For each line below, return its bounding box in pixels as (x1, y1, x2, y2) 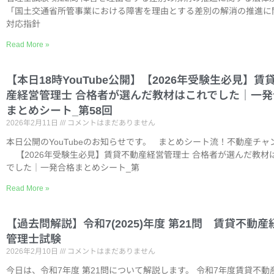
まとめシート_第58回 (6, 105, 113, 117)
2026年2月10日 (6, 247, 60, 256)
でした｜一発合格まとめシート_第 (6, 163, 139, 172)
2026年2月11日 (6, 119, 60, 127)
